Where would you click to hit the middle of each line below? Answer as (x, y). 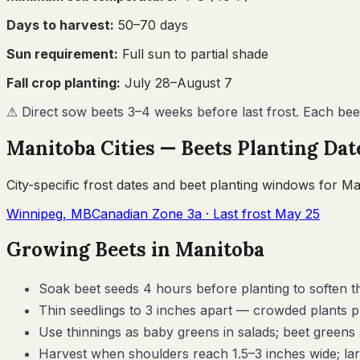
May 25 (297, 213)
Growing (51, 250)
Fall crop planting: (63, 82)
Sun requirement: (62, 53)
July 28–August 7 (178, 82)
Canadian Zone (139, 213)
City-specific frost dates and (93, 184)
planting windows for (274, 184)
